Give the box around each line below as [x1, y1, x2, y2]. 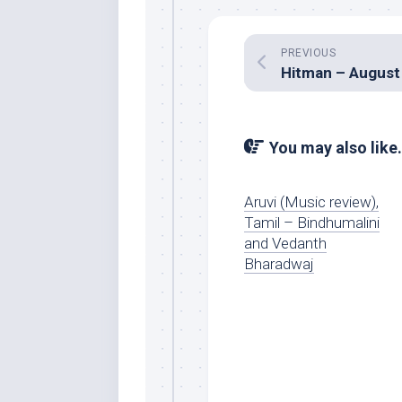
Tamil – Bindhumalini [244, 214, 380, 232]
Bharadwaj [244, 255, 314, 274]
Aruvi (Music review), [244, 193, 379, 212]
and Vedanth [244, 234, 327, 253]
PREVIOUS [281, 47, 336, 60]
